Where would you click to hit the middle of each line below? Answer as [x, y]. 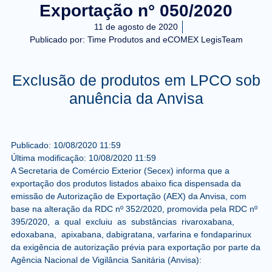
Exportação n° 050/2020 [136, 11]
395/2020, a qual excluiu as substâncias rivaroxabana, [124, 221]
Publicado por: [57, 40]
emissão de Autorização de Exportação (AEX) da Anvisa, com [128, 196]
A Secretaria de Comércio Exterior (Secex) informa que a [120, 170]
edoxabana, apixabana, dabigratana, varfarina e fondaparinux [131, 234]
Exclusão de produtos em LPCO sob [136, 80]
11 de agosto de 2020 [136, 27]
